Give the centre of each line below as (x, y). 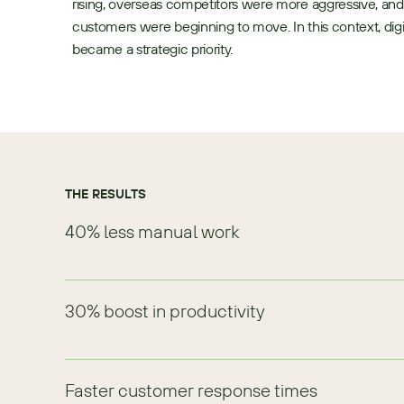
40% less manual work (152, 231)
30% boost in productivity (165, 311)
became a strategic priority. (153, 49)
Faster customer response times (191, 390)
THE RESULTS (106, 194)
